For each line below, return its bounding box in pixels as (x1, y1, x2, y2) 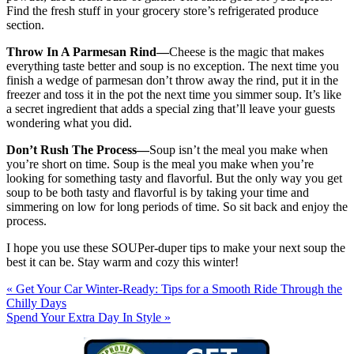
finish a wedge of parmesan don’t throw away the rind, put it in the (6, 73, 338, 88)
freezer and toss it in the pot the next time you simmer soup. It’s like (6, 88, 341, 102)
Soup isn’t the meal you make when (149, 143, 328, 157)
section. (6, 18, 44, 32)
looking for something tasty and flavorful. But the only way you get (6, 171, 342, 186)
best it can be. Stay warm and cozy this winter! (6, 255, 239, 269)
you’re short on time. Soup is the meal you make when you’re (6, 157, 314, 171)
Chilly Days (6, 296, 66, 311)
